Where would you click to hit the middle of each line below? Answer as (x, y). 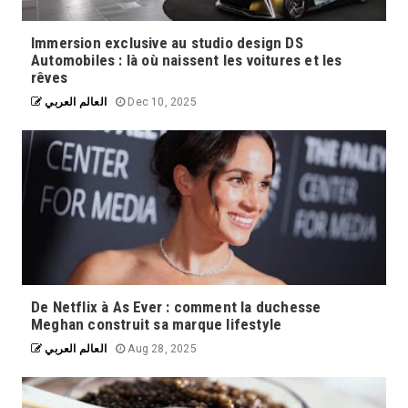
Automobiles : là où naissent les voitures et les (187, 60)
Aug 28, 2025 (161, 348)
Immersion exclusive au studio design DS (167, 42)
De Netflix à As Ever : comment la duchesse (176, 306)
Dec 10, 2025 (161, 102)
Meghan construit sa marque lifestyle (157, 324)
